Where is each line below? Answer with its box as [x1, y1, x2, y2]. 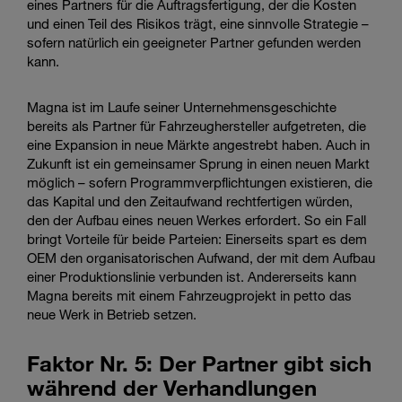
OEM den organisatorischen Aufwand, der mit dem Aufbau [27, 249, 375, 266]
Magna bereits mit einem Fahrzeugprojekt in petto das [27, 286, 352, 303]
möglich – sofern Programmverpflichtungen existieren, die [27, 173, 372, 190]
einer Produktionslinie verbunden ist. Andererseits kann [27, 267, 356, 284]
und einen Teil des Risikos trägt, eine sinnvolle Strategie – [27, 14, 369, 31]
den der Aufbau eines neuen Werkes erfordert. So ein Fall [27, 211, 366, 228]
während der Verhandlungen [27, 373, 317, 400]
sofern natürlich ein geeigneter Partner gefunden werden [27, 33, 361, 50]
